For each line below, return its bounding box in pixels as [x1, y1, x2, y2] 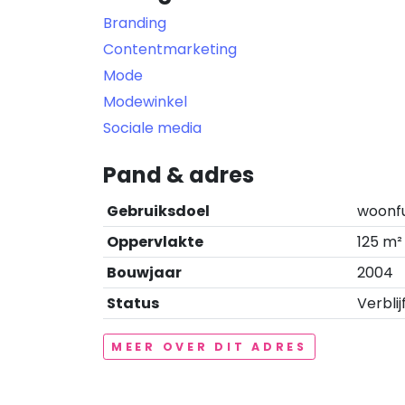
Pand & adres [103, 160, 254, 190]
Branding [103, 13, 166, 33]
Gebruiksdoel [107, 201, 210, 221]
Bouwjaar [107, 262, 182, 283]
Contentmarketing [103, 39, 237, 60]
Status [107, 293, 159, 314]
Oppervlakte [107, 231, 203, 252]
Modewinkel [103, 91, 187, 112]
